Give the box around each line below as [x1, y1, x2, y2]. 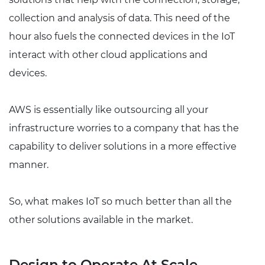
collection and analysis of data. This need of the [9, 12, 230, 24]
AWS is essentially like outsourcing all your [9, 104, 208, 116]
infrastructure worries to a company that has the [9, 122, 239, 134]
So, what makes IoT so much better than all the [9, 196, 232, 208]
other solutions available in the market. [9, 214, 193, 226]
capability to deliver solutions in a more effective [9, 141, 237, 153]
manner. [9, 159, 49, 171]
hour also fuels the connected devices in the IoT [9, 31, 235, 43]
